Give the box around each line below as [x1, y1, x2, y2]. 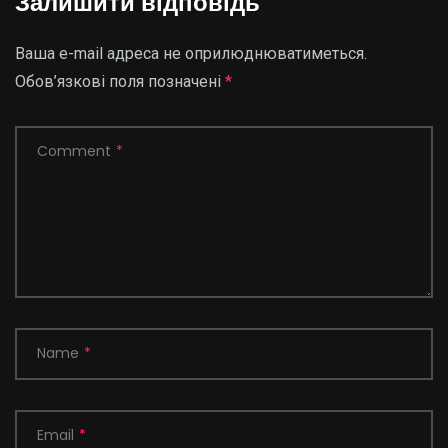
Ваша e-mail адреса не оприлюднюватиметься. [15, 44, 367, 63]
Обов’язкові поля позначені [15, 72, 225, 91]
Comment [37, 141, 111, 161]
